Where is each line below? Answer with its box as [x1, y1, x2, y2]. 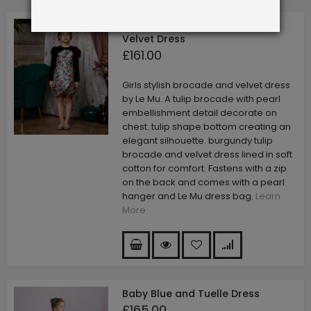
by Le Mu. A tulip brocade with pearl [122, 92, 280, 106]
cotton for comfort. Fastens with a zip [122, 161, 287, 175]
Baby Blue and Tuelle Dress [122, 287, 260, 301]
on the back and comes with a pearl [122, 175, 285, 189]
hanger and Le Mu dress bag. [122, 189, 255, 203]
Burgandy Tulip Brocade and [122, 19, 268, 33]
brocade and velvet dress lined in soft [122, 147, 292, 161]
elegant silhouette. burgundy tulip [122, 133, 273, 147]
